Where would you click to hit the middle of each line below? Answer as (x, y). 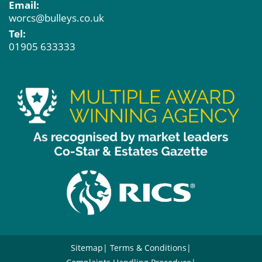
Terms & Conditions (148, 248)
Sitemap (87, 248)
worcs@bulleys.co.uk (56, 18)
